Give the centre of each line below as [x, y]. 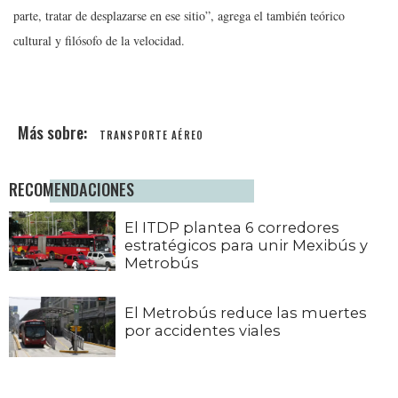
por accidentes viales [203, 331]
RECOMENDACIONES [72, 188]
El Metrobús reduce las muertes [246, 313]
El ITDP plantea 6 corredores [232, 227]
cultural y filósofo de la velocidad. [99, 40]
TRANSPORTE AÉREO [151, 135]
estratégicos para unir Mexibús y [246, 245]
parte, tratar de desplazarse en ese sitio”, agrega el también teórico [179, 15]
